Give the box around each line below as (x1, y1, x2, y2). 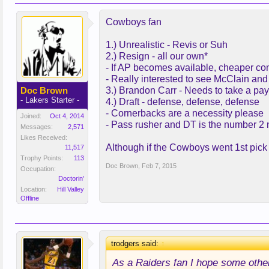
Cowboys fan (106, 17, 162, 27)
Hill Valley (57, 186, 84, 193)
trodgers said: (111, 239, 161, 248)
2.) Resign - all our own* (106, 51, 208, 61)
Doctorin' (58, 175, 84, 182)
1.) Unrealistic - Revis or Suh (106, 40, 228, 50)
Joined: (20, 112, 41, 119)
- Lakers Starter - (20, 95, 79, 104)
